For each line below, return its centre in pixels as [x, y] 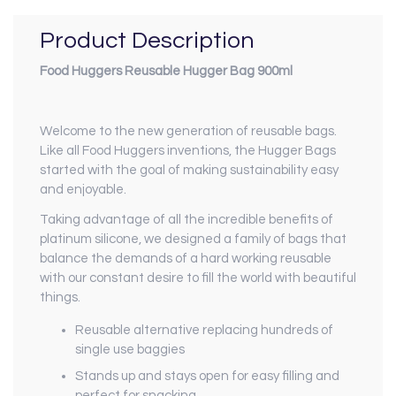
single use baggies [131, 350]
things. [60, 298]
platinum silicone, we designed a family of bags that [193, 240]
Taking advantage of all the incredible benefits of [187, 220]
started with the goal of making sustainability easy [189, 171]
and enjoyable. [84, 190]
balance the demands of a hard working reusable [186, 259]
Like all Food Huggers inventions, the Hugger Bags [188, 151]
